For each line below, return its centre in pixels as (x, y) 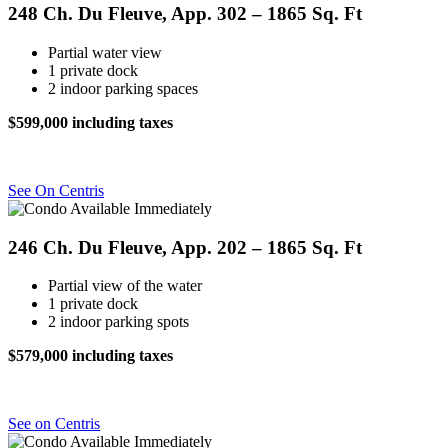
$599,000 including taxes (90, 122)
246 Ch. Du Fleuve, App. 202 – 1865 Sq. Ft (185, 247)
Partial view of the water (125, 286)
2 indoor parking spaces (123, 88)
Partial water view (105, 52)
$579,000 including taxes (90, 356)
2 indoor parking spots (118, 322)
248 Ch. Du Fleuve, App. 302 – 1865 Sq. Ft (185, 14)
